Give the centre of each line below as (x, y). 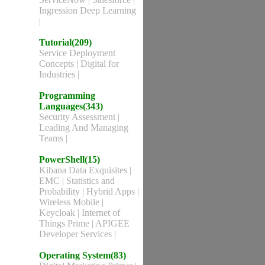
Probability (61, 191)
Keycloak (58, 213)
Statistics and (91, 181)
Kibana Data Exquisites (84, 170)
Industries (58, 74)
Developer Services (77, 234)
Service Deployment (77, 53)
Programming (67, 96)
